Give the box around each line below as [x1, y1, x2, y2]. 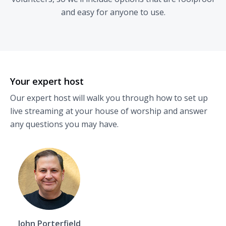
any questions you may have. [10, 118, 119, 130]
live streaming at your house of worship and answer [10, 105, 207, 117]
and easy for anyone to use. [61, 6, 165, 18]
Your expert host [10, 75, 84, 87]
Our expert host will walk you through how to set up [10, 92, 208, 103]
